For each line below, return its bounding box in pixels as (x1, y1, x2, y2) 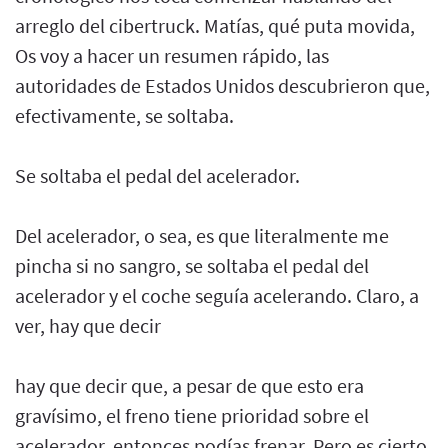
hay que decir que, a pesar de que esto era (15, 372, 364, 398)
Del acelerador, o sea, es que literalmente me (15, 222, 389, 248)
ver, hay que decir (15, 312, 161, 338)
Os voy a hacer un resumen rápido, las (15, 42, 329, 68)
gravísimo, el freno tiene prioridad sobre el (15, 402, 369, 428)
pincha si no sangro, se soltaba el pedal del (15, 252, 369, 278)
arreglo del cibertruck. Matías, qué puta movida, (15, 12, 415, 38)
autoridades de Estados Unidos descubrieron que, (15, 72, 430, 98)
